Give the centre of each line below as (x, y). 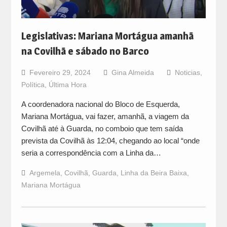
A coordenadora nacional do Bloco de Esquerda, (100, 104)
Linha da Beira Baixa (154, 173)
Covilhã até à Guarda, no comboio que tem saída (102, 128)
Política (33, 84)
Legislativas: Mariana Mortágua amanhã (107, 36)
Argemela (45, 173)
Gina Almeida (133, 72)
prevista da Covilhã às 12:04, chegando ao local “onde (110, 140)
